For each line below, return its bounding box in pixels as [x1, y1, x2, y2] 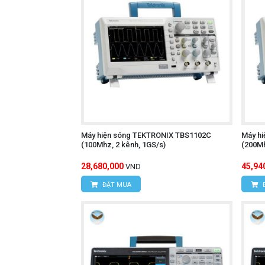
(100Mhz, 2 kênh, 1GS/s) [81, 140, 166, 150]
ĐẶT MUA [101, 181, 131, 189]
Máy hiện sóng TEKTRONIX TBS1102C [81, 131, 211, 140]
